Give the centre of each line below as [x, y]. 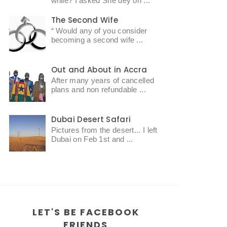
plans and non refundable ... [98, 90]
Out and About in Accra [99, 70]
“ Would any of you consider [99, 31]
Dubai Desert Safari [91, 120]
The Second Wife [84, 20]
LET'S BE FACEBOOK [86, 212]
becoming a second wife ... [97, 40]
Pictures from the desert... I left [104, 130]
